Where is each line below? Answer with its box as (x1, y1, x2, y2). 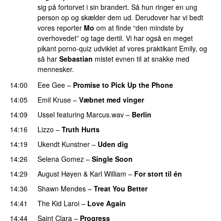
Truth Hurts (62, 124, 100, 134)
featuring (57, 109, 84, 119)
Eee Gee (37, 79, 65, 90)
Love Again (87, 198, 126, 208)
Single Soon (92, 153, 133, 164)
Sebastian (59, 54, 93, 64)
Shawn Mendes (37, 183, 86, 193)
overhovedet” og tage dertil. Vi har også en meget (37, 33, 193, 43)
